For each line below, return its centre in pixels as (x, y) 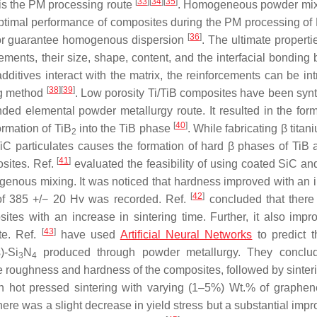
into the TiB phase (125, 129)
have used (88, 235)
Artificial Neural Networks (186, 235)
